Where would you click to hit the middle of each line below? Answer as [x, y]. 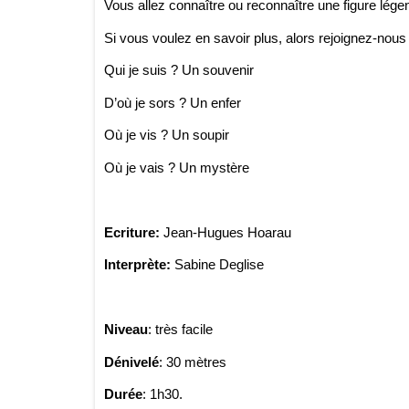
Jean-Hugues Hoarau [227, 232]
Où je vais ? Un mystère [177, 167]
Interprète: [139, 264]
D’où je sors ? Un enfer [173, 102]
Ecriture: [134, 232]
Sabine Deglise [219, 264]
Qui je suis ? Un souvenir [179, 70]
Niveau [126, 329]
